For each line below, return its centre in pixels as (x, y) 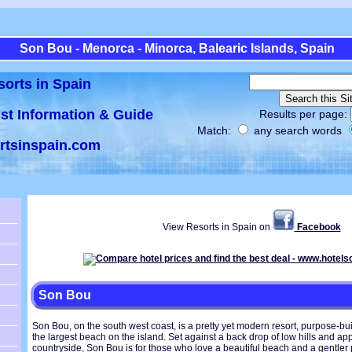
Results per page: (304, 114)
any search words (298, 130)
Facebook (317, 227)
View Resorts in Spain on (215, 227)
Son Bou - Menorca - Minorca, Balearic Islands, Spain (177, 48)
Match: (216, 130)
